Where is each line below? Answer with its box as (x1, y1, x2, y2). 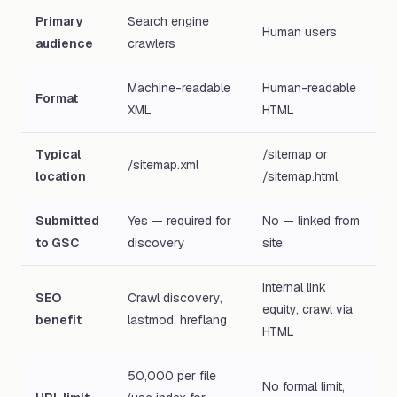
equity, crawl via (262, 301, 353, 317)
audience (35, 35, 93, 51)
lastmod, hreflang (128, 312, 227, 328)
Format (35, 90, 78, 106)
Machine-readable (128, 80, 230, 96)
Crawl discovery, (128, 290, 222, 306)
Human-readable (262, 80, 356, 96)
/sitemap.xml (128, 157, 198, 173)
